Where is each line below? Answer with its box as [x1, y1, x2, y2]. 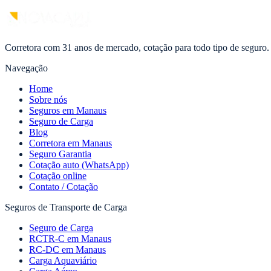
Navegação [5, 63, 48, 74]
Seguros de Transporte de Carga [5, 202, 127, 213]
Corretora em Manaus [29, 138, 112, 149]
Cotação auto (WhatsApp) [29, 160, 129, 171]
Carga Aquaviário [29, 255, 97, 266]
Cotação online [29, 171, 87, 181]
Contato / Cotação [29, 181, 98, 192]
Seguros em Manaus [29, 105, 106, 116]
